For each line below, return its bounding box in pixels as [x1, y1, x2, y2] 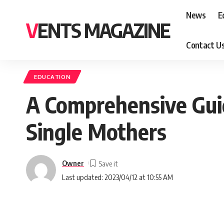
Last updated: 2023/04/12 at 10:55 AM [62, 172, 173, 181]
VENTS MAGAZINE [37, 17, 170, 42]
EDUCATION [34, 73, 71, 80]
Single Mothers [26, 117, 166, 145]
